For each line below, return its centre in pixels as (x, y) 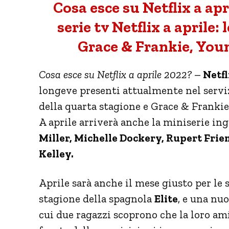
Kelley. (57, 153)
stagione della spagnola (97, 198)
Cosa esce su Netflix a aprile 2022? (115, 74)
